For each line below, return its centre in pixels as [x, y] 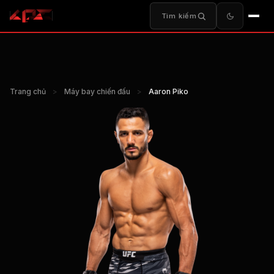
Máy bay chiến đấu [97, 91]
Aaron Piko [168, 91]
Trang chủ [28, 91]
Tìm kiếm [179, 16]
